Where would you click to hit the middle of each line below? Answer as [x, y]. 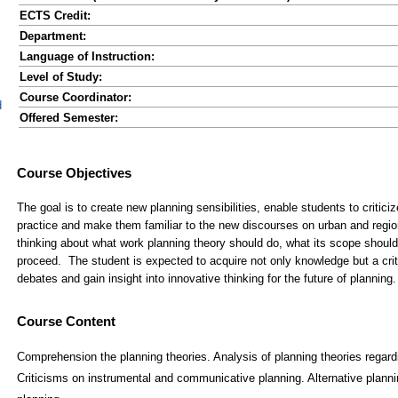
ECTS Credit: [55, 16]
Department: [53, 36]
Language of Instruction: [87, 56]
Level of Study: [61, 77]
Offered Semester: [69, 118]
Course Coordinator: [76, 97]
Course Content [66, 321]
